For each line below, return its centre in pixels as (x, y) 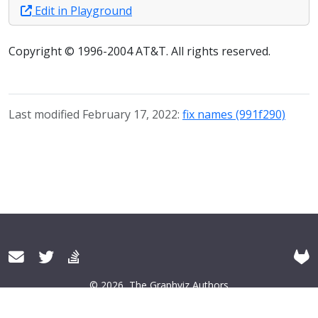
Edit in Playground (82, 10)
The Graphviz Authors (179, 285)
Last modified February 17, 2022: (95, 114)
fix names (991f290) (234, 114)
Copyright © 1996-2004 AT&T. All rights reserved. (139, 51)
